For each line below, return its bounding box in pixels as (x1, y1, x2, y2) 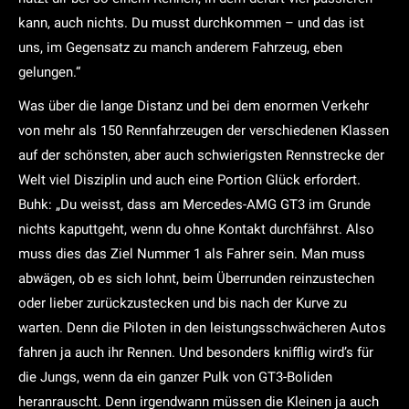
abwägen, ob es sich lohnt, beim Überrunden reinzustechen (18, 270, 374, 287)
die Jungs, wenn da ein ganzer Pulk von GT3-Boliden (18, 369, 332, 385)
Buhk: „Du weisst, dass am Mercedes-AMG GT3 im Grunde (18, 196, 371, 213)
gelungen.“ (18, 64, 80, 80)
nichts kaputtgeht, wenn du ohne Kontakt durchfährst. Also (18, 221, 374, 237)
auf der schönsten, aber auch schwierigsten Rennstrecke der (18, 147, 384, 163)
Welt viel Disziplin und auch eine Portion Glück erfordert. (18, 172, 361, 188)
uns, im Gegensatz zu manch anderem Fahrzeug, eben (18, 39, 342, 56)
